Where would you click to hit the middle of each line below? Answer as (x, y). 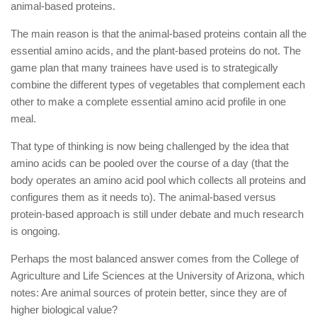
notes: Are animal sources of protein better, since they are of (149, 292)
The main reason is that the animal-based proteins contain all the (158, 33)
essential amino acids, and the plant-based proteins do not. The (156, 50)
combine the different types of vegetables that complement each (158, 84)
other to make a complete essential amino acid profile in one (148, 101)
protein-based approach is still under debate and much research (157, 214)
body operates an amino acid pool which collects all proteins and (158, 180)
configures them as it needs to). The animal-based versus (143, 197)
